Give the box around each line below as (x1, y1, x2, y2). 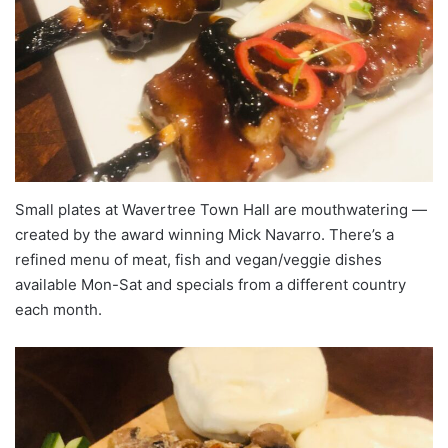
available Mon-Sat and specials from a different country (15, 274, 406, 294)
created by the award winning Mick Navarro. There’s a (15, 224, 394, 244)
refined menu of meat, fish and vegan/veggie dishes (15, 249, 382, 269)
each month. (15, 299, 102, 319)
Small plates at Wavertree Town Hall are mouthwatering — (15, 199, 427, 219)
